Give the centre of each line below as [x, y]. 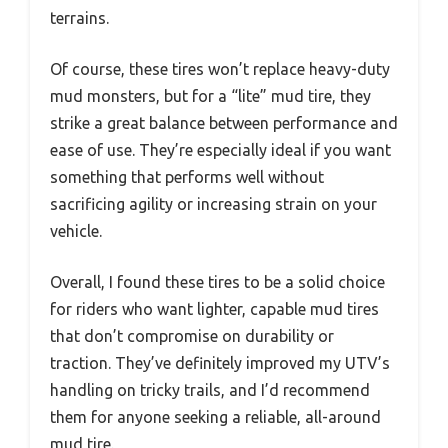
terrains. [79, 17]
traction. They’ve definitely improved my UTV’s [220, 362]
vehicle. [76, 230]
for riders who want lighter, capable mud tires [214, 308]
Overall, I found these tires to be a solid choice [217, 281]
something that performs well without [187, 176]
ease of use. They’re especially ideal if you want [220, 149]
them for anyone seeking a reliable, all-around [215, 416]
